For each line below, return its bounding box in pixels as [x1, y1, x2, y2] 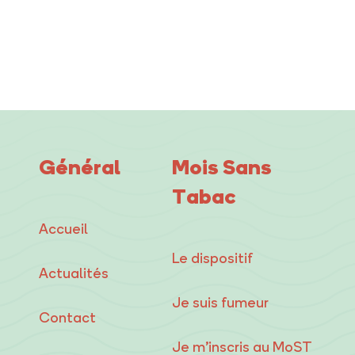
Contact [39, 308, 97, 326]
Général [39, 152, 121, 181]
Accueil [39, 219, 89, 238]
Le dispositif [172, 249, 254, 267]
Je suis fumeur [172, 293, 269, 311]
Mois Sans [172, 152, 273, 181]
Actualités [39, 264, 109, 282]
